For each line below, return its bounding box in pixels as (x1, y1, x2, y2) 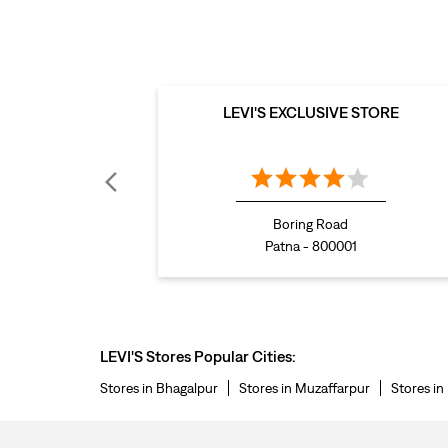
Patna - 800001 (264, 238, 357, 255)
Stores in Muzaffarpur (238, 380, 370, 397)
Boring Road (273, 216, 348, 233)
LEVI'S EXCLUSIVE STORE (222, 103, 399, 122)
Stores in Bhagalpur (99, 380, 218, 397)
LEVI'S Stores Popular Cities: (99, 347, 296, 366)
